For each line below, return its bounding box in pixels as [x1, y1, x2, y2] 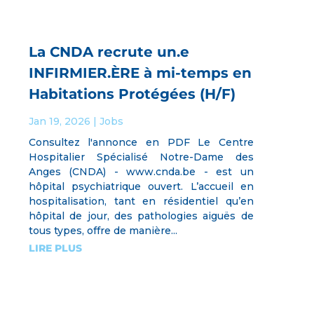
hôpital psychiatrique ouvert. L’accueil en [28, 179, 254, 193]
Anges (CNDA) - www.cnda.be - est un [28, 165, 254, 178]
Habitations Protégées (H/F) [28, 85, 235, 102]
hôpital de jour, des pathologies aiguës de [28, 209, 254, 222]
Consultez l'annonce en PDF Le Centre [28, 135, 254, 149]
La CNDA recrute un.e [28, 43, 189, 60]
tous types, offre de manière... [28, 224, 177, 237]
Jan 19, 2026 [28, 114, 90, 128]
